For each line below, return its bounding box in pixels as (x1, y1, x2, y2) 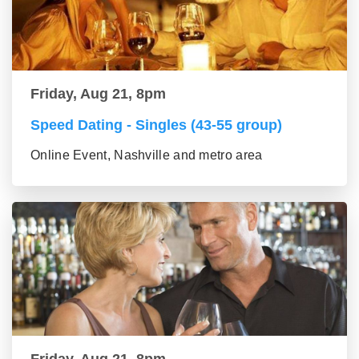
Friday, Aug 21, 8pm (30, 86, 166, 103)
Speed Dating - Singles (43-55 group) (30, 117, 282, 134)
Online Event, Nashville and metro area (30, 148, 263, 163)
